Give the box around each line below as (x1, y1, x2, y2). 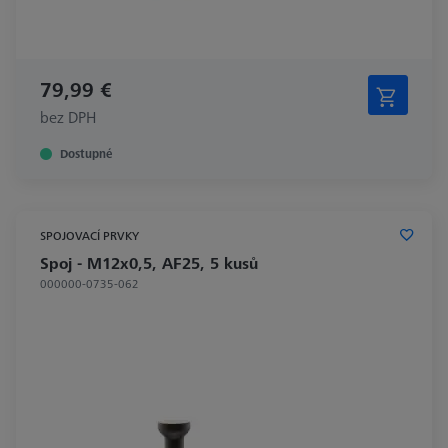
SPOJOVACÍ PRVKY (40, 226, 139, 244)
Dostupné (60, 144, 112, 162)
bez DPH (40, 105, 96, 128)
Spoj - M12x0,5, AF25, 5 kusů (40, 251, 258, 274)
